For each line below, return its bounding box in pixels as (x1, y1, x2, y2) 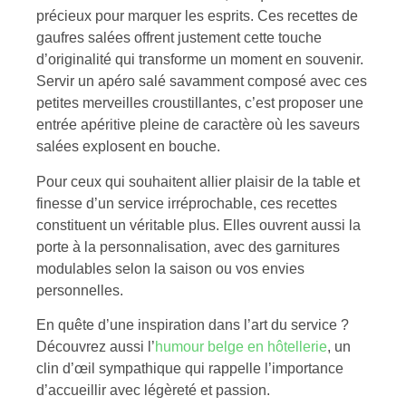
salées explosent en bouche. (36, 139, 220, 155)
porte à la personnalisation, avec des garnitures (36, 238, 340, 255)
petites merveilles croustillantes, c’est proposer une (36, 95, 363, 111)
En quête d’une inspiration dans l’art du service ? (36, 317, 349, 333)
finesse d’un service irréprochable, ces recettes (36, 195, 337, 211)
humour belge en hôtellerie (155, 339, 327, 355)
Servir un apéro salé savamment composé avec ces (36, 73, 367, 90)
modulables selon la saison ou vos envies (36, 260, 304, 276)
